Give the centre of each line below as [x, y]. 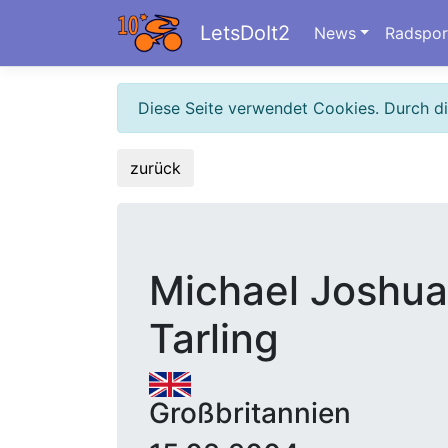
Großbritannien [250, 413]
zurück [155, 168]
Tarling [214, 338]
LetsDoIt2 [244, 33]
